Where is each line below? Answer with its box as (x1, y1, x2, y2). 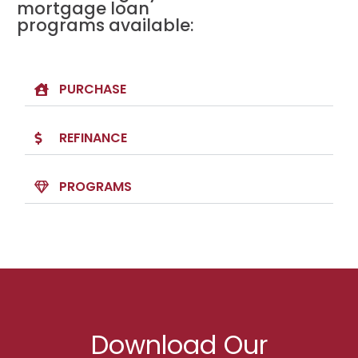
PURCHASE (59, 79, 126, 98)
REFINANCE (59, 128, 127, 147)
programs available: (17, 13, 194, 37)
